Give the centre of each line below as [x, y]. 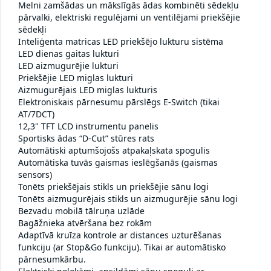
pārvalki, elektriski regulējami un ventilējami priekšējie [129, 18]
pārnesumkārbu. [52, 260]
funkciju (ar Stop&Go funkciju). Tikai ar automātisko [122, 247]
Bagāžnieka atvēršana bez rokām [85, 223]
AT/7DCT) [36, 114]
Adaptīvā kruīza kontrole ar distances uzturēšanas [120, 235]
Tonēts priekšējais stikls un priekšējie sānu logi [113, 187]
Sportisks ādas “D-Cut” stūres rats [86, 139]
